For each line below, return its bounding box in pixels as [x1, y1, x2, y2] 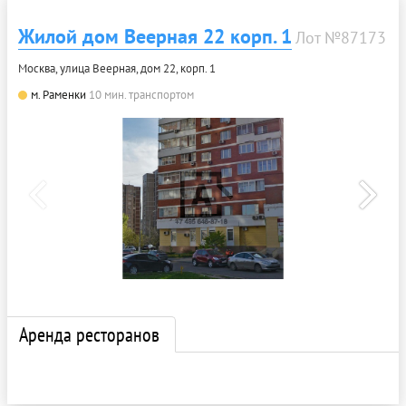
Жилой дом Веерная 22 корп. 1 [18, 24, 292, 49]
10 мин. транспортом [89, 87, 194, 102]
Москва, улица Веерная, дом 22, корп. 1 [18, 61, 216, 76]
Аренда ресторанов [19, 321, 159, 347]
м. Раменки [31, 87, 86, 102]
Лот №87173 [295, 27, 386, 48]
